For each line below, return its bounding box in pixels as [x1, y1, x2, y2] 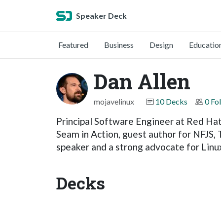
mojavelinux [94, 97, 134, 106]
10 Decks [155, 97, 187, 106]
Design [149, 40, 173, 49]
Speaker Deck [76, 11, 127, 20]
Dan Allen [94, 68, 190, 95]
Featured [58, 40, 88, 49]
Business [104, 40, 134, 49]
